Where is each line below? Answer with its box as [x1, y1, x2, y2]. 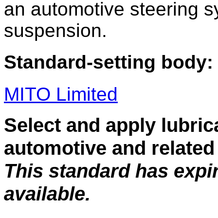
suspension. [4, 20, 107, 41]
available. [4, 182, 91, 205]
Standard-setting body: [4, 52, 213, 73]
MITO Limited [4, 83, 118, 105]
